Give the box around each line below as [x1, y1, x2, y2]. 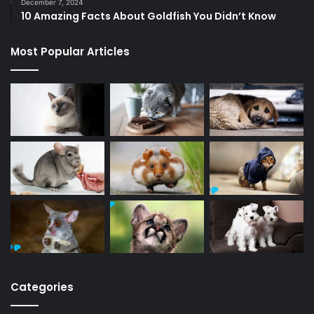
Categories [11, 280, 74, 295]
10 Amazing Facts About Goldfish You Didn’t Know [21, 8, 276, 23]
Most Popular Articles [11, 43, 130, 59]
